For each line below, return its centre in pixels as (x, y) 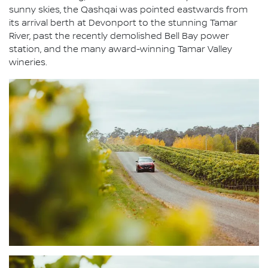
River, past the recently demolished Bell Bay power (119, 37)
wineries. (28, 63)
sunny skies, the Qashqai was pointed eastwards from (128, 10)
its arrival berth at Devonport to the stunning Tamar (123, 24)
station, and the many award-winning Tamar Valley (121, 50)
